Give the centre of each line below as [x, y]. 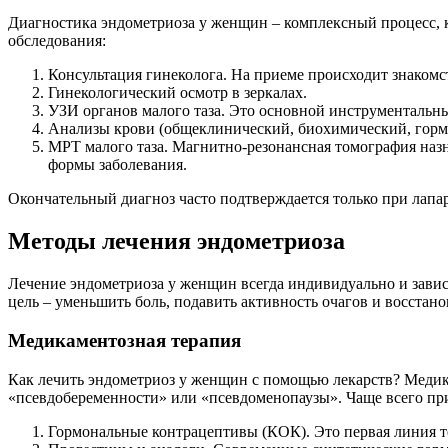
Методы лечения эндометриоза [176, 241]
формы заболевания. [117, 165]
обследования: [57, 41]
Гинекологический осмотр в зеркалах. [177, 93]
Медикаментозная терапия [124, 340]
